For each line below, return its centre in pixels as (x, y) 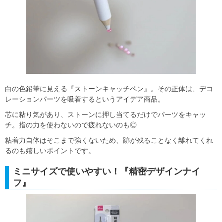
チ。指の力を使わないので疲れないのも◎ (71, 125)
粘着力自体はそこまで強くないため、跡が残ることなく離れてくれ (109, 140)
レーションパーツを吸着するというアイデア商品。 (85, 99)
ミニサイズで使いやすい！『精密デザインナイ (107, 171)
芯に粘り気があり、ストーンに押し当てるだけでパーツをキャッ (106, 114)
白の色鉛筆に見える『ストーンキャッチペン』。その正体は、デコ (109, 88)
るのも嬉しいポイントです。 (50, 150)
